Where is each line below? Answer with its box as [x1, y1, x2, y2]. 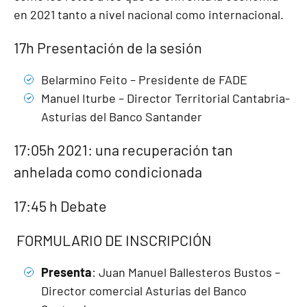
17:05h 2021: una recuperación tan [14, 140, 233, 159]
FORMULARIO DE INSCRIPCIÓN [14, 231, 212, 249]
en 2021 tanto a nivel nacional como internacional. [14, 7, 284, 23]
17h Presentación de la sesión [14, 38, 202, 57]
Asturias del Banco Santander [41, 109, 202, 125]
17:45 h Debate [14, 197, 107, 215]
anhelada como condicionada [14, 162, 202, 181]
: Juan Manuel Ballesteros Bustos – [92, 265, 280, 280]
